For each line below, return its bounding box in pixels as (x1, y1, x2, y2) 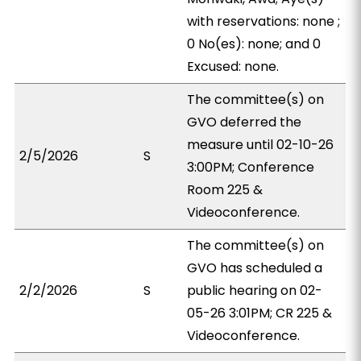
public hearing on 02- (187, 281, 323, 300)
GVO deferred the (187, 113, 302, 131)
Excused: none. (187, 57, 280, 76)
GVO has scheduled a (187, 259, 323, 277)
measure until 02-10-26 (187, 135, 334, 154)
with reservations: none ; (187, 12, 341, 31)
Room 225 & (187, 180, 263, 199)
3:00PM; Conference (187, 158, 315, 176)
